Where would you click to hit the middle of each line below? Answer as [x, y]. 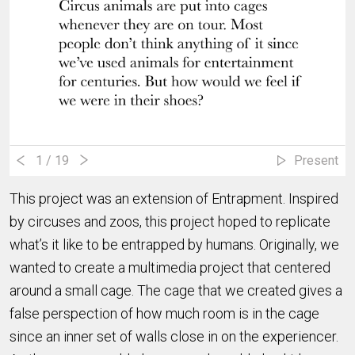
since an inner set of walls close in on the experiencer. [174, 336]
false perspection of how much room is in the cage [164, 313]
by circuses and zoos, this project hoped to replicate [170, 221]
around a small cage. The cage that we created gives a [176, 290]
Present [316, 160]
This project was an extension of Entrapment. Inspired [174, 198]
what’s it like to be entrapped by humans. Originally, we [174, 244]
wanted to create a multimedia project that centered [170, 267]
